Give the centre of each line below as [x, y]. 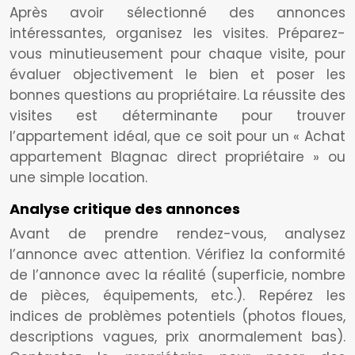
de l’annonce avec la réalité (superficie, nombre [177, 275]
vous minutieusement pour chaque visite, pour [177, 54]
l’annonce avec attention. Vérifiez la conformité [177, 254]
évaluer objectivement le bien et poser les [177, 74]
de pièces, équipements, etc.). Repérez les [177, 296]
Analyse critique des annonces [125, 209]
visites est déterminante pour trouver [177, 116]
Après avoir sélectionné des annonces [177, 13]
